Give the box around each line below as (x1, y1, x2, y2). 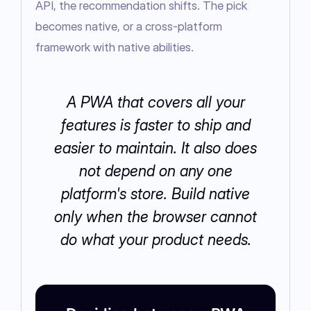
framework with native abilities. (35, 40, 194, 55)
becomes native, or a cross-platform (35, 19, 222, 34)
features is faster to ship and (60, 116, 251, 135)
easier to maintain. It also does (54, 139, 257, 158)
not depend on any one (78, 162, 233, 180)
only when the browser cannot (54, 208, 257, 226)
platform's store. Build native (61, 185, 250, 203)
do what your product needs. (60, 230, 251, 249)
